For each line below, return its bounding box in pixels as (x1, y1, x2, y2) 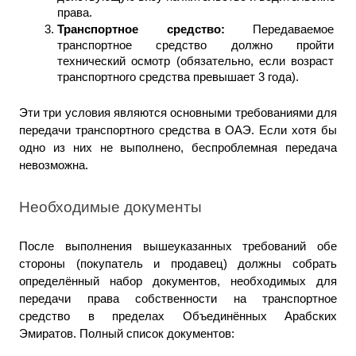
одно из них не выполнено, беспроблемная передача (19, 141, 337, 154)
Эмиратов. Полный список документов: (19, 327, 238, 340)
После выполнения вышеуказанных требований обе (19, 239, 337, 253)
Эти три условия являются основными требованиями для (19, 106, 337, 119)
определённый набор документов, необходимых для (19, 274, 337, 288)
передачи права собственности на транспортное (19, 292, 337, 305)
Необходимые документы (19, 198, 202, 215)
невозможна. (19, 158, 88, 172)
